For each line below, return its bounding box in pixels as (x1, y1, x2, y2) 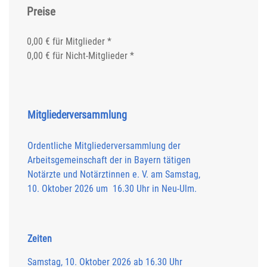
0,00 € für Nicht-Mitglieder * (27, 50, 134, 62)
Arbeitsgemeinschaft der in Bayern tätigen (27, 154, 191, 166)
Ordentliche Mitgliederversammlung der (27, 140, 181, 152)
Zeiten (27, 233, 52, 245)
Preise (27, 5, 55, 19)
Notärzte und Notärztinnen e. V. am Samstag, (27, 169, 200, 181)
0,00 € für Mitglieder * (27, 36, 111, 48)
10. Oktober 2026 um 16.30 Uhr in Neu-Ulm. (27, 183, 197, 195)
